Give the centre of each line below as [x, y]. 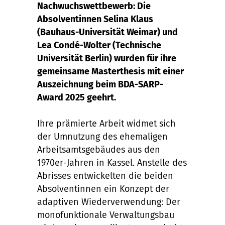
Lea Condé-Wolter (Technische [99, 45]
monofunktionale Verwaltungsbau [106, 215]
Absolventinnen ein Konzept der [103, 189]
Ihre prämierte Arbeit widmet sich [106, 124]
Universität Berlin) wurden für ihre [107, 58]
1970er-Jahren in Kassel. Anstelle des [112, 163]
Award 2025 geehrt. [77, 97]
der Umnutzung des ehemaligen [102, 137]
